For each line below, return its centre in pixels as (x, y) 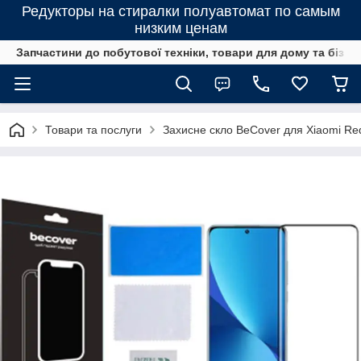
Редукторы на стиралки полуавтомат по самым (180, 11)
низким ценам (180, 28)
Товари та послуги (93, 130)
